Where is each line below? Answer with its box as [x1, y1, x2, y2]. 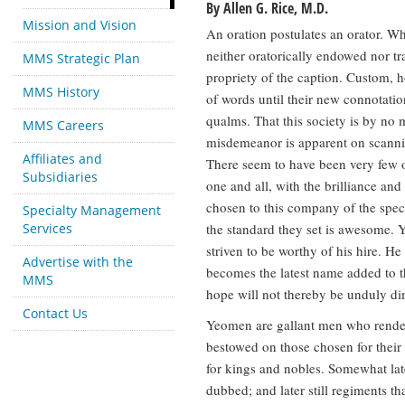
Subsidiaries [23, 168, 98, 185]
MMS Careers [23, 117, 104, 134]
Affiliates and [23, 150, 102, 167]
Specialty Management [23, 202, 161, 219]
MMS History [23, 83, 99, 100]
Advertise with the [23, 253, 133, 270]
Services [23, 220, 72, 237]
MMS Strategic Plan [23, 50, 140, 67]
